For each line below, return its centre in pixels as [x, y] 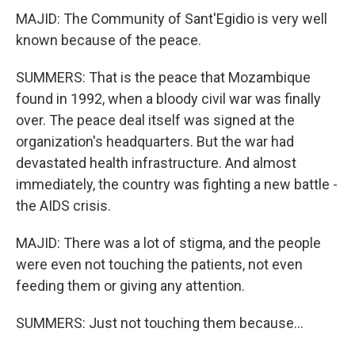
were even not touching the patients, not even [159, 264]
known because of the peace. [109, 40]
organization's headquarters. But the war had [155, 141]
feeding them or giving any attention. [130, 286]
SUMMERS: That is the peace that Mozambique [163, 77]
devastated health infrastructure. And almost [156, 163]
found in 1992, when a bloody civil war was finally [168, 99]
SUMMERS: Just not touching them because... [160, 323]
